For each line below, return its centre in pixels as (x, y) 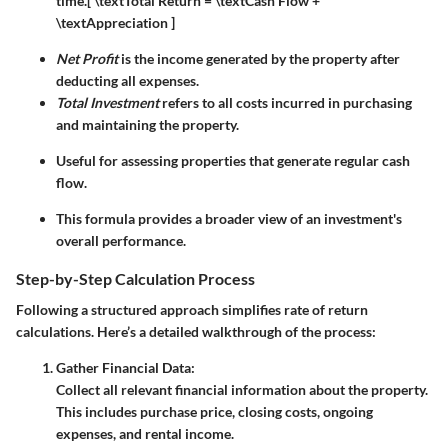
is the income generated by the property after (259, 59)
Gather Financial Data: (125, 368)
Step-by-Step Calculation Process (135, 279)
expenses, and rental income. (145, 434)
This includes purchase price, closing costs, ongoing (214, 412)
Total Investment (107, 103)
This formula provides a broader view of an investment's (229, 219)
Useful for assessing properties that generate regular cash (233, 161)
